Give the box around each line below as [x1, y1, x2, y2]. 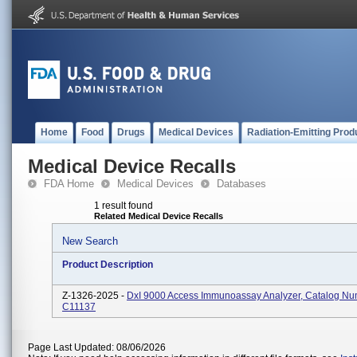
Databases [217, 178, 266, 190]
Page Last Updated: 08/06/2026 [28, 342, 166, 353]
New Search [62, 235, 118, 247]
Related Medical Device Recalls [94, 211, 223, 221]
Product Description [62, 259, 153, 270]
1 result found [94, 200, 153, 211]
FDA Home [44, 178, 94, 190]
